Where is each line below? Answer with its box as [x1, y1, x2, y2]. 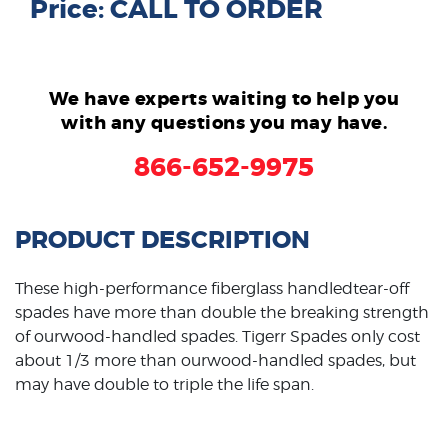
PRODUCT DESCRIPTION [15, 224, 310, 256]
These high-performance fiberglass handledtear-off [15, 278, 409, 298]
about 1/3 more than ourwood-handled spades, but [15, 350, 416, 370]
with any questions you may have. [61, 110, 387, 135]
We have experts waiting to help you [48, 86, 400, 111]
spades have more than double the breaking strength [15, 302, 429, 322]
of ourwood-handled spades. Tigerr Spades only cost [15, 326, 420, 346]
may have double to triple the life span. [15, 374, 314, 394]
